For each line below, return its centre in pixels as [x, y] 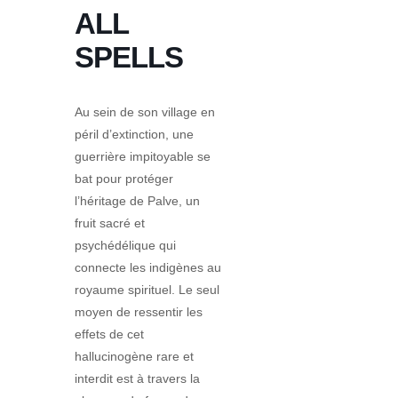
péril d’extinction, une [134, 134]
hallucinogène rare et [134, 356]
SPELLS [129, 57]
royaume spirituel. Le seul [147, 289]
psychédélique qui [125, 245]
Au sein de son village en [145, 111]
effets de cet [109, 334]
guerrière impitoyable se [143, 156]
